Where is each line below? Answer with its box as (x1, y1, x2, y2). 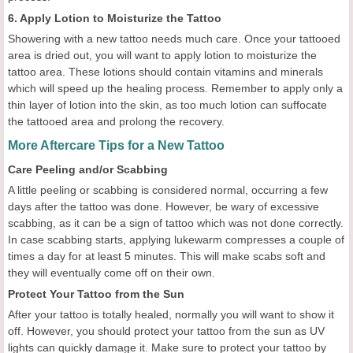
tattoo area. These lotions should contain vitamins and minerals (8, 65, 323, 79)
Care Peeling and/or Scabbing (8, 163, 168, 176)
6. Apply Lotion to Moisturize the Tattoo (8, 12, 221, 25)
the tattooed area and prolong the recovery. (8, 115, 225, 128)
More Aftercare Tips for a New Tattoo (8, 139, 225, 153)
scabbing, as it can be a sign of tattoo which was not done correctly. (8, 217, 344, 230)
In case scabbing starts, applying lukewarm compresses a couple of (8, 233, 344, 247)
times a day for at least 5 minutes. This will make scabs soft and (8, 250, 325, 263)
